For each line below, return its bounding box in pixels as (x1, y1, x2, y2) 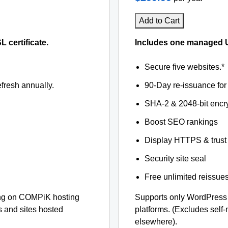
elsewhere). (135, 217, 177, 226)
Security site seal (145, 154, 207, 163)
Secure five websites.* (145, 63, 225, 71)
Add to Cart (139, 16, 180, 25)
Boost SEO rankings (145, 118, 218, 126)
